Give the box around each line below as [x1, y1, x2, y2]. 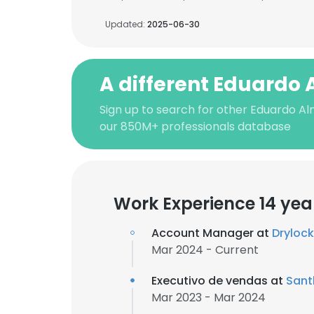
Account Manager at [151, 225, 272, 241]
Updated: [105, 18, 147, 30]
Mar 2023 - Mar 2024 [151, 289, 266, 306]
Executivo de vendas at [151, 273, 286, 289]
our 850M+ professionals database [100, 118, 291, 135]
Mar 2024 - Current [151, 242, 259, 258]
